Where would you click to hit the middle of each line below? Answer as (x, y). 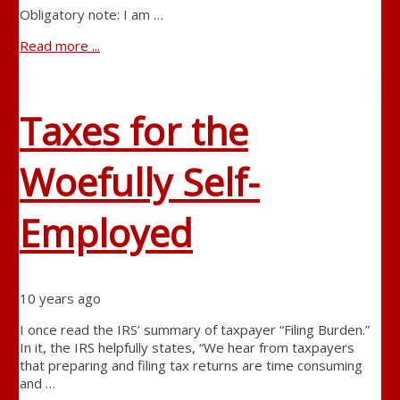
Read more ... (59, 46)
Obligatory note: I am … (91, 15)
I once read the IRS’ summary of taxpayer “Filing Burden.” (194, 330)
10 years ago (60, 299)
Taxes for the (133, 131)
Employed (106, 233)
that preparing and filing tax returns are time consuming (191, 366)
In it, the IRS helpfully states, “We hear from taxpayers (187, 348)
